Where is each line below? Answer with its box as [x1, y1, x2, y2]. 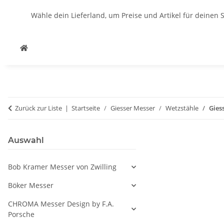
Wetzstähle [165, 103, 198, 112]
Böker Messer [8, 180, 53, 190]
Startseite [71, 103, 100, 112]
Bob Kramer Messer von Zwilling [8, 162, 116, 171]
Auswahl [8, 135, 44, 145]
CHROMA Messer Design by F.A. [8, 199, 114, 208]
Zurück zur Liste [15, 103, 62, 112]
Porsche [8, 209, 34, 219]
